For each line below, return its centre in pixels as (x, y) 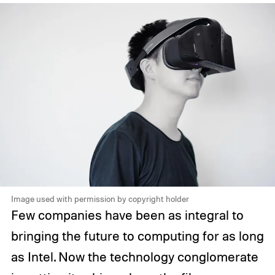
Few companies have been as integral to (127, 215)
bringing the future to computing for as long (137, 236)
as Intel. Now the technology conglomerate (134, 257)
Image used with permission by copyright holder (100, 199)
